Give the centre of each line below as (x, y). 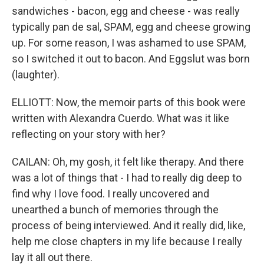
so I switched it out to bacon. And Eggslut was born (131, 59)
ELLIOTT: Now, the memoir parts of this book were (129, 102)
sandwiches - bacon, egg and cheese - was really (126, 11)
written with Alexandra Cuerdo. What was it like (121, 118)
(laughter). (36, 75)
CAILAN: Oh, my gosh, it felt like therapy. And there (128, 162)
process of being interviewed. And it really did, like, (128, 225)
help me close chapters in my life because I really (127, 241)
